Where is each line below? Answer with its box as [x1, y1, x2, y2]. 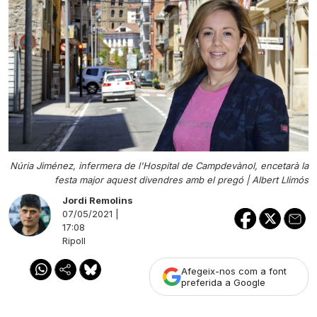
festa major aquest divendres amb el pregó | [54, 173, 252, 185]
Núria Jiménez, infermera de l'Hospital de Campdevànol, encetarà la [10, 159, 309, 171]
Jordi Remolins [62, 194, 133, 206]
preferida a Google [181, 276, 265, 288]
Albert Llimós [252, 173, 309, 185]
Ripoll [62, 234, 86, 246]
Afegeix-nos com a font [181, 265, 287, 277]
